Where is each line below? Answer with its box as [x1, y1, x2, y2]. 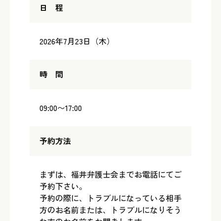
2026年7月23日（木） [39, 35, 114, 47]
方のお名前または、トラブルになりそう [39, 204, 182, 216]
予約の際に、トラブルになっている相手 [39, 192, 182, 204]
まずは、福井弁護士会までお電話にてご [39, 168, 182, 180]
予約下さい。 [39, 180, 87, 192]
